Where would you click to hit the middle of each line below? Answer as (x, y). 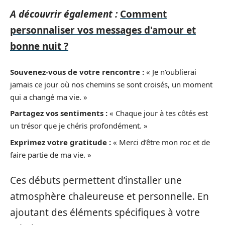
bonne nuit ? (39, 46)
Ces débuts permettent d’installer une (96, 180)
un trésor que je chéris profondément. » (79, 126)
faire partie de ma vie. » (51, 154)
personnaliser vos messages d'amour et (103, 30)
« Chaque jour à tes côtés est (158, 113)
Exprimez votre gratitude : (61, 142)
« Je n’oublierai (170, 72)
